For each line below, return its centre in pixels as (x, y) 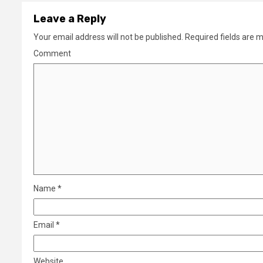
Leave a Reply (70, 19)
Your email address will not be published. (108, 37)
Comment (52, 54)
